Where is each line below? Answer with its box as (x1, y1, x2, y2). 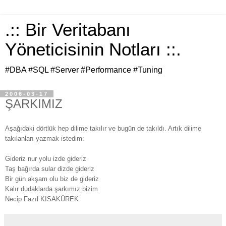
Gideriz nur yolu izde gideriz (5, 154, 86, 162)
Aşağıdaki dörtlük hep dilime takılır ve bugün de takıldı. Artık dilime (5, 124, 201, 132)
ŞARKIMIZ (5, 97, 63, 110)
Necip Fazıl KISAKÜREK (5, 195, 79, 203)
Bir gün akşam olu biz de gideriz (5, 175, 99, 183)
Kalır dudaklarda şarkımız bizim (5, 185, 98, 193)
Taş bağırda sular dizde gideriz (5, 164, 94, 173)
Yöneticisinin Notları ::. (5, 40, 181, 59)
